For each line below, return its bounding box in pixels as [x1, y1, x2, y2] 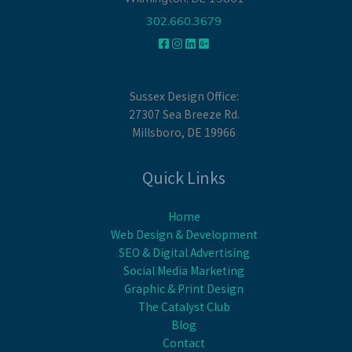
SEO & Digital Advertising [118, 244, 250, 260]
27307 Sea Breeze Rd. [128, 107, 240, 123]
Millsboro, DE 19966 [132, 125, 236, 141]
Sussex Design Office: [129, 89, 239, 104]
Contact [163, 335, 205, 350]
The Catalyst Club [137, 299, 230, 314]
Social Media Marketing [123, 262, 244, 278]
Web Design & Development [110, 226, 258, 242]
